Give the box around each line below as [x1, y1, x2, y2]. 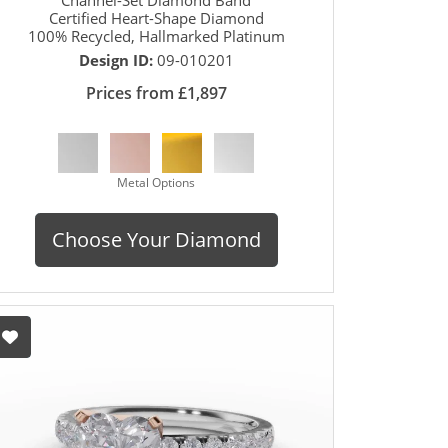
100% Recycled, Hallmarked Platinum [27, 25, 285, 46]
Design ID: [78, 49, 157, 70]
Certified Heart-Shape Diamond [48, 7, 264, 28]
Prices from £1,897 [85, 81, 227, 104]
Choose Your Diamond [51, 225, 261, 253]
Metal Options [117, 173, 195, 191]
